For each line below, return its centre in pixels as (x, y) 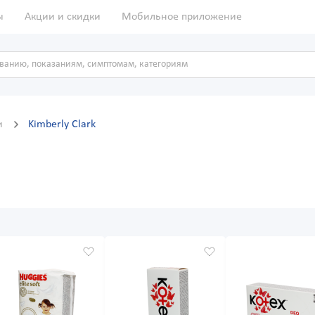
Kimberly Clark (62, 125)
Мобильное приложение (182, 17)
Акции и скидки (63, 17)
